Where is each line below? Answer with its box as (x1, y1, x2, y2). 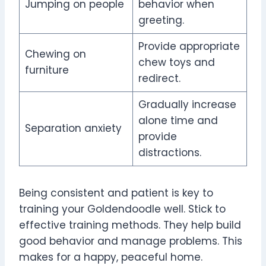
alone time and (138, 113, 218, 128)
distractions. (138, 145, 201, 160)
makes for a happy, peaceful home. (19, 250, 202, 265)
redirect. (138, 71, 180, 86)
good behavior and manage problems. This (19, 234, 242, 249)
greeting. (138, 13, 184, 28)
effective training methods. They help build (19, 218, 241, 233)
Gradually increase (138, 97, 236, 112)
